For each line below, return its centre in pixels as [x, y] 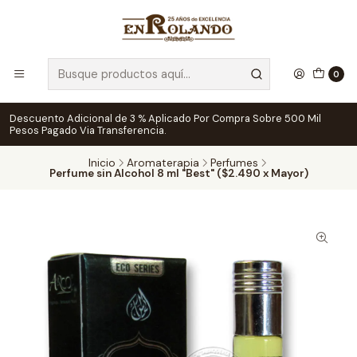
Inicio [102, 163]
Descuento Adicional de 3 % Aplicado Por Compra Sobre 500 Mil [165, 118]
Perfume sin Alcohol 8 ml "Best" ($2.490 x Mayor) [178, 173]
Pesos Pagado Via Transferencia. [88, 130]
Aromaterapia [163, 163]
